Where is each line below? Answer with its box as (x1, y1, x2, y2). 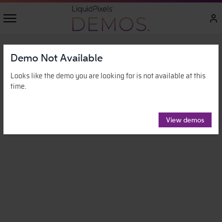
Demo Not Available (10, 51, 103, 64)
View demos (166, 115, 204, 124)
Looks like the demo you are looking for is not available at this (10, 70, 206, 81)
